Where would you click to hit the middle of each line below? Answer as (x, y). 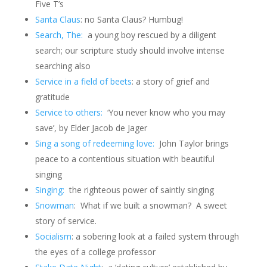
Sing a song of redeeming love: (96, 143)
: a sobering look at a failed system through (155, 236)
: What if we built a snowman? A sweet (150, 205)
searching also (63, 66)
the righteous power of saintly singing (139, 190)
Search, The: (60, 35)
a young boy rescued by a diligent (150, 35)
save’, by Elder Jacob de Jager (91, 128)
